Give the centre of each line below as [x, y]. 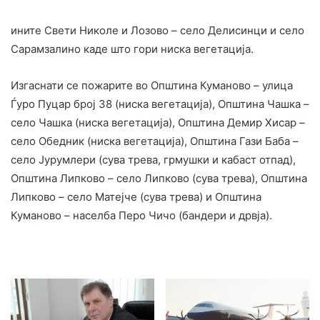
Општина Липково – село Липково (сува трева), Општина [159, 178]
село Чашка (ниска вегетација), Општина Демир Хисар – [158, 122]
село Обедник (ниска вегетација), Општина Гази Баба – [155, 141]
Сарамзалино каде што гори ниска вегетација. [132, 49]
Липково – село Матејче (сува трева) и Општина [136, 196]
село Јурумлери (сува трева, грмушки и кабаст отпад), [153, 159]
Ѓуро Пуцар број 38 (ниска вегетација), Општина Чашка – [160, 104]
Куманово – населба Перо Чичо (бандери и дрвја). [141, 215]
